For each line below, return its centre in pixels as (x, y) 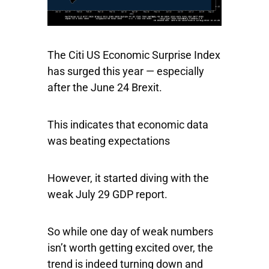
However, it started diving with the (128, 178)
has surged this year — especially (126, 71)
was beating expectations (109, 141)
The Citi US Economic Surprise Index (134, 55)
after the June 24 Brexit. (105, 88)
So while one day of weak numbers (130, 232)
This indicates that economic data (128, 125)
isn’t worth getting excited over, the (130, 248)
